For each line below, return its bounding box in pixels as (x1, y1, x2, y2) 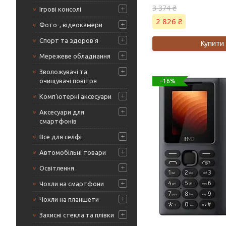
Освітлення (39, 164, 74, 172)
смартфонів (39, 118, 77, 125)
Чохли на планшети (39, 196, 99, 203)
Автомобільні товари (39, 149, 106, 156)
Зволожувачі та (39, 68, 87, 75)
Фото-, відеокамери (39, 21, 102, 28)
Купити (200, 39, 224, 47)
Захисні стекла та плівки (39, 211, 114, 218)
